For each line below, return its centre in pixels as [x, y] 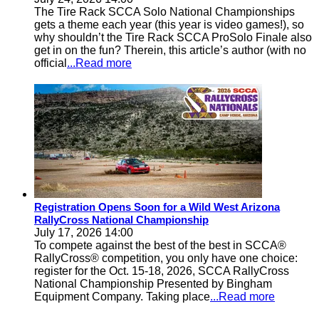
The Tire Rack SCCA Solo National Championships [164, 12]
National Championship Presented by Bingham [153, 284]
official [51, 63]
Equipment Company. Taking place [122, 297]
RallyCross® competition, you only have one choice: [166, 258]
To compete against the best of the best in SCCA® [160, 245]
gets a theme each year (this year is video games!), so [169, 25]
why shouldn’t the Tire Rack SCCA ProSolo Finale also [173, 37]
